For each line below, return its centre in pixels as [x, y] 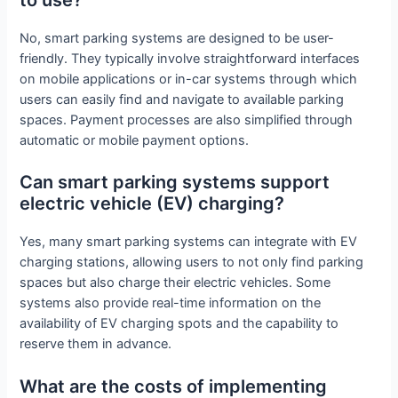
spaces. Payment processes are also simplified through [187, 120]
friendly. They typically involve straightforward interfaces [190, 59]
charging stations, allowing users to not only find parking [192, 263]
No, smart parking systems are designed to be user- [177, 39]
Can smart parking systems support [175, 183]
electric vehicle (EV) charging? [152, 204]
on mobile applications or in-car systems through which [189, 80]
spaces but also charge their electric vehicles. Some [175, 283]
